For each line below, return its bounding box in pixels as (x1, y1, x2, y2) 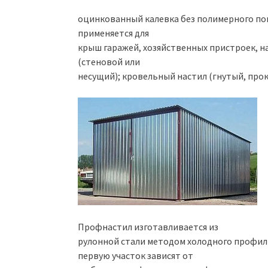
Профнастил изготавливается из (78, 220, 218, 233)
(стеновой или (78, 55, 140, 68)
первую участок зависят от (78, 249, 193, 261)
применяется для (78, 26, 149, 39)
